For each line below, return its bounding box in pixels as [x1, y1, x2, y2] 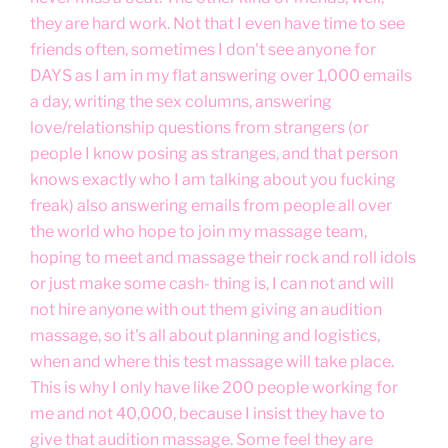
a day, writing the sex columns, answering [30, 91, 332, 111]
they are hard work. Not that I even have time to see [30, 13, 405, 33]
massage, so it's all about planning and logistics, [30, 325, 380, 345]
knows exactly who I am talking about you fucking [30, 169, 396, 189]
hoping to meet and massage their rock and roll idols [30, 247, 416, 267]
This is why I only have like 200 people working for [30, 377, 398, 397]
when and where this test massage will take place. [30, 351, 394, 371]
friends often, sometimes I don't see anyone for [30, 39, 376, 59]
